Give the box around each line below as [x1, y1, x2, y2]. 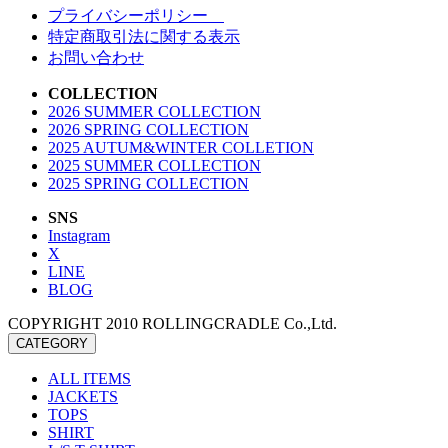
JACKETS [48, 388, 118, 406]
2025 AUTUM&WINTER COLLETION [48, 139, 314, 157]
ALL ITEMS [48, 370, 131, 388]
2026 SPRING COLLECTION [48, 121, 249, 139]
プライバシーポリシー [48, 7, 224, 25]
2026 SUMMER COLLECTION [48, 103, 261, 121]
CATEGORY [16, 336, 88, 352]
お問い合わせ [48, 49, 144, 67]
